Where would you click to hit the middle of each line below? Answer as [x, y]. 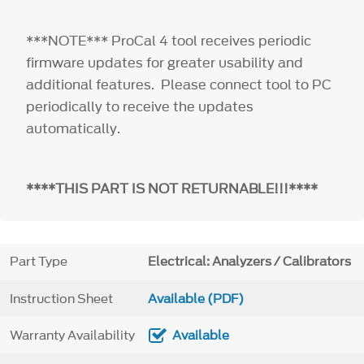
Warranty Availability [72, 335]
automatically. [74, 128]
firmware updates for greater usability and [165, 62]
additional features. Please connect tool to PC [179, 84]
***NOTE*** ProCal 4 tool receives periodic [169, 40]
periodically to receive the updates [140, 106]
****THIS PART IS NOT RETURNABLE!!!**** [172, 188]
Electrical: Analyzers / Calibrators [249, 262]
